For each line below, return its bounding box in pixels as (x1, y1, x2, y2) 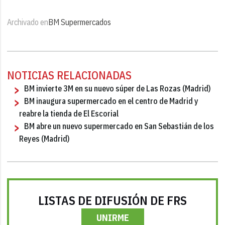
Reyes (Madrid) (19, 133, 70, 144)
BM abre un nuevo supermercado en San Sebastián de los (24, 121, 214, 131)
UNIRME (96, 211, 129, 223)
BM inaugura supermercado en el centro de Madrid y (24, 95, 199, 106)
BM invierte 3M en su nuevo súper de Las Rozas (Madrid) (24, 83, 211, 93)
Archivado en (7, 17, 49, 27)
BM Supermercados (48, 17, 111, 27)
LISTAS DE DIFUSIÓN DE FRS (38, 192, 187, 208)
